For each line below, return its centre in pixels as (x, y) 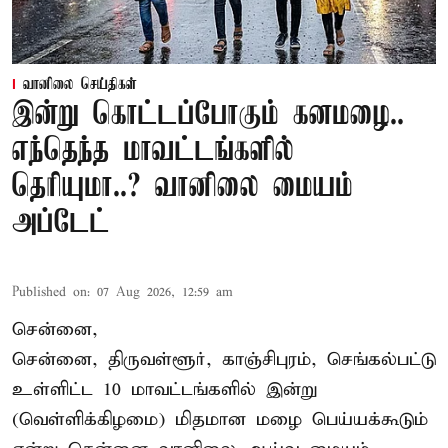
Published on (49, 293)
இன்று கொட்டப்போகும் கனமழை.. (208, 116)
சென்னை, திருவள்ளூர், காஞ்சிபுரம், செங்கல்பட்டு (224, 360)
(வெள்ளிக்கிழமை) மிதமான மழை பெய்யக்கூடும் (220, 420)
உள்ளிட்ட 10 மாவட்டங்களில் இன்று (164, 390)
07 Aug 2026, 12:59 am (165, 293)
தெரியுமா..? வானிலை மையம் (182, 188)
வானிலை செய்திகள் (80, 85)
